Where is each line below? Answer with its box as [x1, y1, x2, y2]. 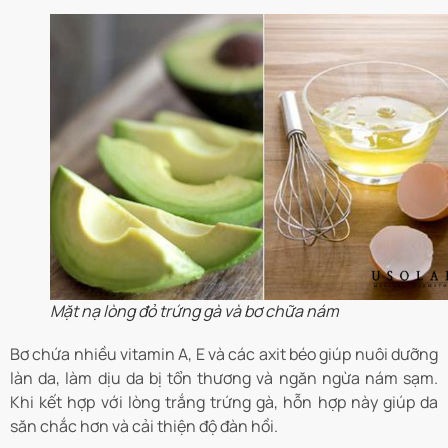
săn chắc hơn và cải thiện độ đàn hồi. [10, 414, 278, 437]
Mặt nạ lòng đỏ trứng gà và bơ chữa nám [50, 299, 339, 322]
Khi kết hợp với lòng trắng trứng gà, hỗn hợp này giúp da [10, 390, 438, 413]
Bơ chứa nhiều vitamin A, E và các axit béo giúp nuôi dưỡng [10, 342, 438, 365]
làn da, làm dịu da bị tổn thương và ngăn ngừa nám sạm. [10, 366, 438, 389]
